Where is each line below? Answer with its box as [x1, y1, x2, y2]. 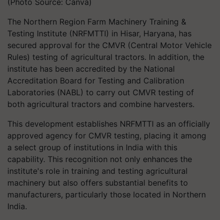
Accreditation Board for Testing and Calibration [7, 76, 184, 85]
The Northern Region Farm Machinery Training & [7, 17, 186, 27]
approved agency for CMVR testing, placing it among [7, 131, 206, 140]
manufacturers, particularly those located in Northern [7, 190, 206, 199]
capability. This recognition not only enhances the [7, 154, 192, 164]
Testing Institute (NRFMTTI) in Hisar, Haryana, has [7, 28, 192, 38]
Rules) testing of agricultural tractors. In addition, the [7, 52, 204, 62]
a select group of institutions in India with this [7, 142, 177, 152]
